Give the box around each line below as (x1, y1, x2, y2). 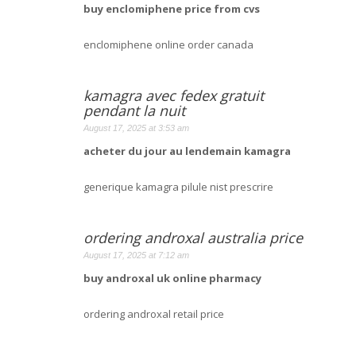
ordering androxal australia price (83, 227, 303, 247)
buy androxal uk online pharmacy (83, 270, 261, 285)
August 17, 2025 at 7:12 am (83, 250, 189, 260)
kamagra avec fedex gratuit (83, 85, 264, 105)
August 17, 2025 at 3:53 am (83, 122, 189, 133)
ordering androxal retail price (83, 306, 224, 321)
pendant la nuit (83, 100, 185, 120)
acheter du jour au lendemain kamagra (83, 143, 291, 158)
